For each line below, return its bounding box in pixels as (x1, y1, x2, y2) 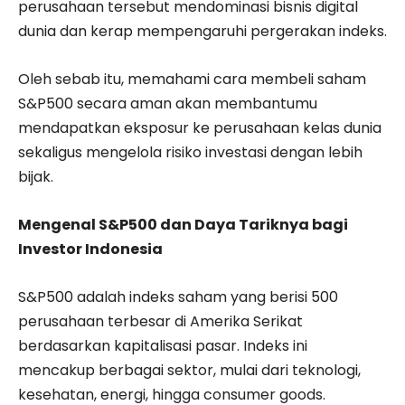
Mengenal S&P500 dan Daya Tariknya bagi (18, 213, 348, 235)
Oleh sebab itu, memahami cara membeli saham (18, 68, 366, 89)
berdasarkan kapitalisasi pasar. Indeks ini (18, 334, 307, 356)
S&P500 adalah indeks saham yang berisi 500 (18, 286, 338, 307)
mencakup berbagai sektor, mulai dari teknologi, (18, 359, 361, 381)
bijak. (18, 165, 53, 187)
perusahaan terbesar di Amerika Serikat (18, 310, 303, 332)
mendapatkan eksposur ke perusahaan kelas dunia (18, 117, 381, 138)
